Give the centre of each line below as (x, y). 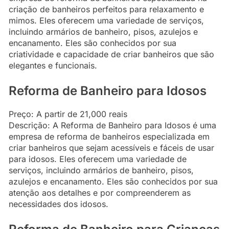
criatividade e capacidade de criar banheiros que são (111, 54)
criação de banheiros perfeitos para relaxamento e (106, 9)
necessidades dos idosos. (59, 204)
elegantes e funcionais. (53, 65)
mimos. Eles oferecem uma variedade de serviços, (106, 20)
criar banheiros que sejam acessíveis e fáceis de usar (111, 147)
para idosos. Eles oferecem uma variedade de (98, 159)
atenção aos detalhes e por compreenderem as (100, 192)
